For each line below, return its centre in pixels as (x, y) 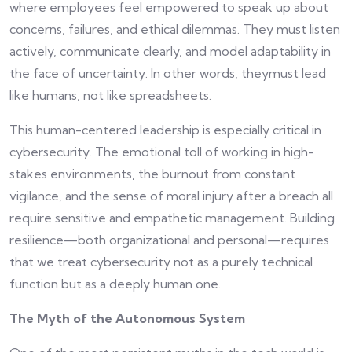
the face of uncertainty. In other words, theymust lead (168, 73)
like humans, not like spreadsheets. (110, 95)
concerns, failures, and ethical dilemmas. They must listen (175, 29)
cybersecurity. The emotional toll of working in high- (162, 152)
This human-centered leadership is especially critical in (165, 130)
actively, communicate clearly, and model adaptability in (170, 51)
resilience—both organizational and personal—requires (169, 240)
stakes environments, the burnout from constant (152, 174)
